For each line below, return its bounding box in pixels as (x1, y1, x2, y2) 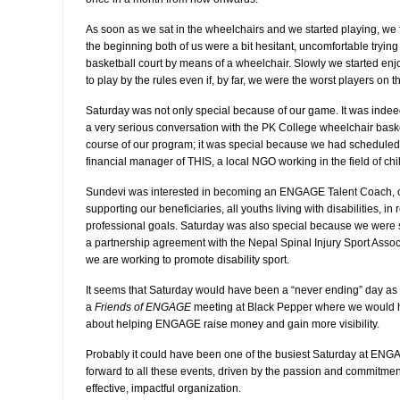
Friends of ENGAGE (95, 301, 191, 313)
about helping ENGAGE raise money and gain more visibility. (86, 318, 379, 330)
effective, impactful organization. (86, 382, 241, 395)
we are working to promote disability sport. (86, 254, 289, 266)
